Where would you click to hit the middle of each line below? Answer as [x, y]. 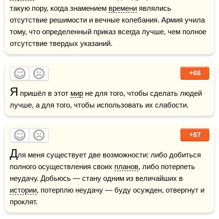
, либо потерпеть [167, 166]
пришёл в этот [44, 93]
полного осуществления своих [62, 166]
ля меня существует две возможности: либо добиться [109, 155]
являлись [154, 8]
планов [126, 166]
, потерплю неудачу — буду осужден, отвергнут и [120, 190]
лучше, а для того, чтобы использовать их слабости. [99, 105]
